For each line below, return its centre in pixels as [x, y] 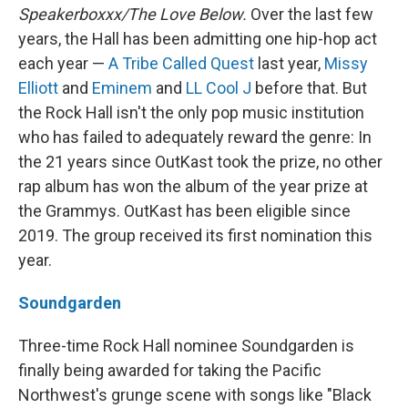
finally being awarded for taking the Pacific [170, 370]
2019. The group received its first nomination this [195, 235]
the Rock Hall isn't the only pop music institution [191, 112]
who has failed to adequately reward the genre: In [195, 137]
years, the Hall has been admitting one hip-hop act [198, 39]
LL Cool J [219, 88]
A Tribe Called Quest [181, 63]
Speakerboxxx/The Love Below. [134, 14]
